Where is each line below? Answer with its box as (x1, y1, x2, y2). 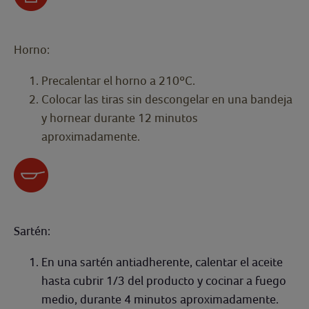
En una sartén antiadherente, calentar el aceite (41, 255, 286, 269)
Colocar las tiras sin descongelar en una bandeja (41, 92, 292, 106)
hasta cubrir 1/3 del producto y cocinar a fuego (41, 273, 286, 288)
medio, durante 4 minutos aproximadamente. (41, 292, 281, 306)
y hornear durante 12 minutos (41, 110, 198, 125)
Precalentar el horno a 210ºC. (41, 73, 195, 88)
